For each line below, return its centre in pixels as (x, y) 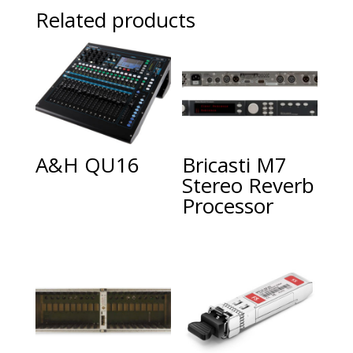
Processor (228, 206)
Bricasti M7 (235, 165)
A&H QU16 (87, 165)
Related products (115, 20)
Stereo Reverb (249, 186)
